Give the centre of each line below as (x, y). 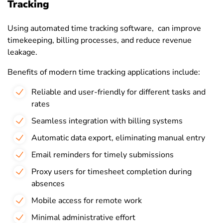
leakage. (22, 53)
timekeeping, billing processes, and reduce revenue (100, 41)
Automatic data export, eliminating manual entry (118, 138)
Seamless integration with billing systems (107, 121)
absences (48, 184)
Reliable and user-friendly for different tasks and (118, 92)
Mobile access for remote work (87, 201)
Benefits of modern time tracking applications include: (104, 72)
